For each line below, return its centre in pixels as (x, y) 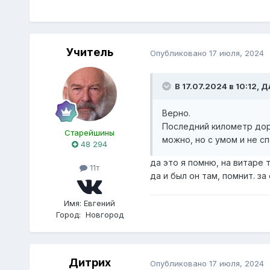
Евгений (100, 203)
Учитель (89, 52)
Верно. (176, 113)
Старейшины (90, 133)
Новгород (104, 214)
